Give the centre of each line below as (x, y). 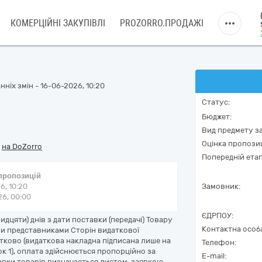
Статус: (216, 102)
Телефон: (219, 242)
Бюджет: (217, 117)
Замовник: (221, 186)
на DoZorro (22, 146)
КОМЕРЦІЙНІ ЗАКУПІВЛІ (58, 23)
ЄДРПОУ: (218, 216)
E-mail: (214, 256)
